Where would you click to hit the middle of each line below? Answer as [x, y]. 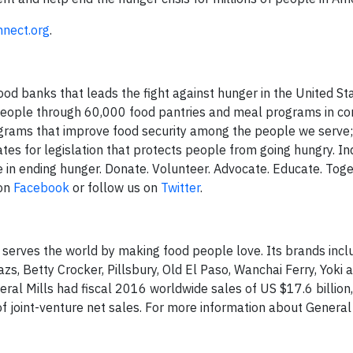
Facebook [41, 188]
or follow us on [115, 188]
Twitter [180, 188]
